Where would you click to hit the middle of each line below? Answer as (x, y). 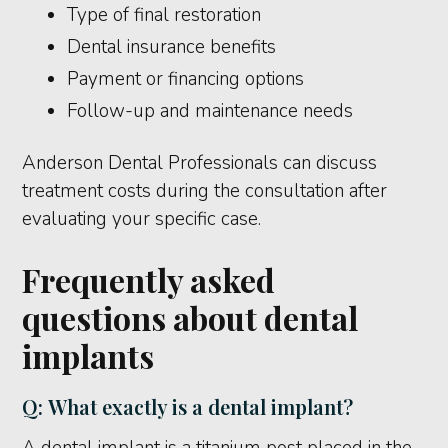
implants (88, 356)
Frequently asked (149, 280)
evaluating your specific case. (142, 219)
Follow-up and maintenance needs (210, 111)
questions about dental (190, 318)
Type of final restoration (164, 15)
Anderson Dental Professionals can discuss (200, 163)
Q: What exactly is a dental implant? (188, 407)
